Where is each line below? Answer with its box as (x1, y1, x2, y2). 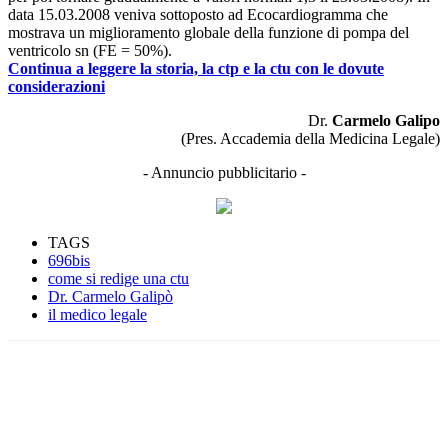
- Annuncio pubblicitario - (142, 163, 306, 181)
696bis (48, 251, 90, 269)
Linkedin (260, 402, 305, 418)
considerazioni (8, 77, 105, 95)
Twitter (161, 402, 197, 418)
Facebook (48, 402, 98, 418)
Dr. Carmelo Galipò (48, 287, 173, 305)
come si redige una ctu (48, 269, 189, 287)
